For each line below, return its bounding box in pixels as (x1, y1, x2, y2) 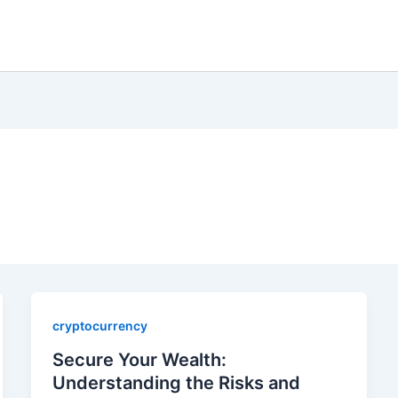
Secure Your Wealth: (52, 348, 227, 370)
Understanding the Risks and (52, 371, 300, 394)
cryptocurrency (52, 318, 147, 333)
